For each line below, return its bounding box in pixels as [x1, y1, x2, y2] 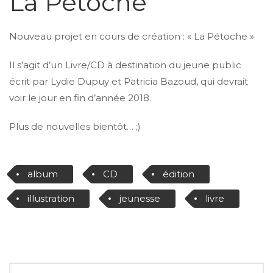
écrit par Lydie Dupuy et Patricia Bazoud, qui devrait [9, 75, 248, 87]
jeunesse [119, 192, 160, 204]
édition [163, 168, 194, 180]
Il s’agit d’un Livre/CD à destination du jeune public [9, 58, 241, 71]
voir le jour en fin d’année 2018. [9, 91, 151, 104]
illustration [27, 192, 74, 204]
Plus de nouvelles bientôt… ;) [9, 120, 141, 132]
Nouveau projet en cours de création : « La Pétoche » [9, 30, 254, 42]
